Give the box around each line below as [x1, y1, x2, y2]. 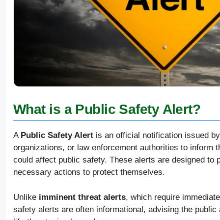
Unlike [13, 192, 39, 202]
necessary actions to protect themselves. [13, 167, 165, 177]
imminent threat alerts [39, 192, 126, 202]
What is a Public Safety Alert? [13, 101, 201, 117]
